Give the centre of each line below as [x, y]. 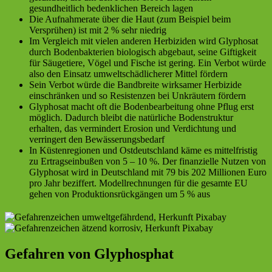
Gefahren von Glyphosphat [89, 253]
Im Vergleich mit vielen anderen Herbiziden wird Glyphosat [144, 41]
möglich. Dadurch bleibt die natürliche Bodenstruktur [131, 117]
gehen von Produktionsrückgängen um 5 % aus [120, 194]
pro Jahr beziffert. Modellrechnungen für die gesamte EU [138, 183]
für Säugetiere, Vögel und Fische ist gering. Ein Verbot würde [148, 63]
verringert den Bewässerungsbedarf [97, 139]
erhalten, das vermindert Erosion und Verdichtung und [133, 128]
